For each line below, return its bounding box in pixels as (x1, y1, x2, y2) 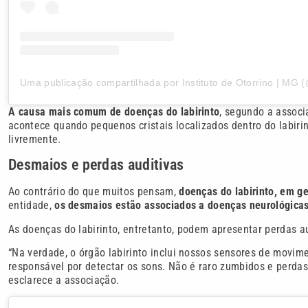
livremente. (8, 132, 61, 146)
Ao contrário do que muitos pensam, (8, 185, 179, 199)
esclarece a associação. (8, 273, 120, 287)
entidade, (8, 199, 55, 212)
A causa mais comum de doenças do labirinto (8, 104, 220, 118)
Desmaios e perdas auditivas (8, 156, 184, 174)
